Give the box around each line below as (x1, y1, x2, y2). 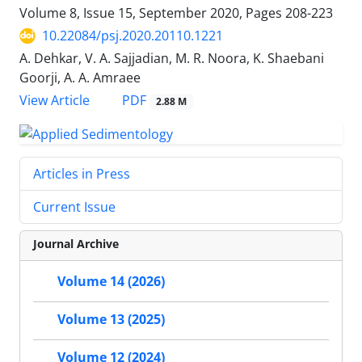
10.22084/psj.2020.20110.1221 (42, 27, 223, 45)
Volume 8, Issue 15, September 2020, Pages (19, 4, 285, 23)
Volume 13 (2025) (57, 310, 165, 329)
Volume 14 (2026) (57, 272, 165, 291)
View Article (19, 91, 90, 110)
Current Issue (33, 198, 116, 216)
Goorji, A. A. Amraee (19, 69, 141, 87)
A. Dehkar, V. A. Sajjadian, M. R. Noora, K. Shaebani (19, 49, 324, 68)
